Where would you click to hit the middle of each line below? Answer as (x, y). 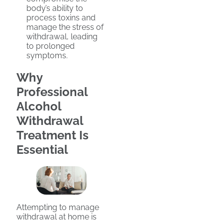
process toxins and (61, 17)
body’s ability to (55, 8)
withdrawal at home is (56, 217)
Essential (42, 149)
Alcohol (39, 106)
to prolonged (51, 46)
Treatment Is (53, 135)
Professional (52, 92)
